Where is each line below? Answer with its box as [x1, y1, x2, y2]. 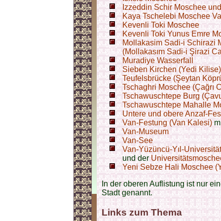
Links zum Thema [102, 207, 182, 218]
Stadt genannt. [102, 188, 152, 197]
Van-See [122, 136, 153, 145]
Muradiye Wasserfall [122, 56, 193, 65]
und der [122, 154, 151, 162]
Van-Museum [122, 127, 169, 136]
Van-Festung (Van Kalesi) [122, 118, 212, 127]
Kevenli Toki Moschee [122, 21, 199, 29]
